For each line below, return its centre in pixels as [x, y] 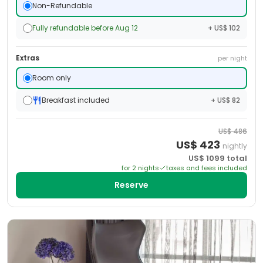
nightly [235, 146]
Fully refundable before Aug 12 [85, 28]
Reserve [131, 185]
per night [232, 58]
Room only [52, 78]
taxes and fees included [207, 168]
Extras [28, 58]
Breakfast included [76, 100]
